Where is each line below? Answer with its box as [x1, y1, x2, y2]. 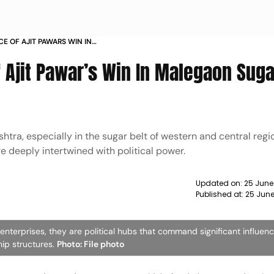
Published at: [195, 189, 245, 199]
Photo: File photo [57, 239, 125, 250]
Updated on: [195, 178, 244, 188]
